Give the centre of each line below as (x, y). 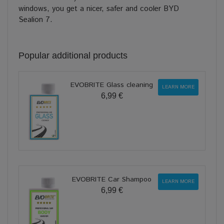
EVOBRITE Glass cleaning (112, 85)
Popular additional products (73, 56)
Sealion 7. (35, 20)
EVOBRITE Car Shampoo (112, 180)
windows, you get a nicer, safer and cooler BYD (99, 9)
